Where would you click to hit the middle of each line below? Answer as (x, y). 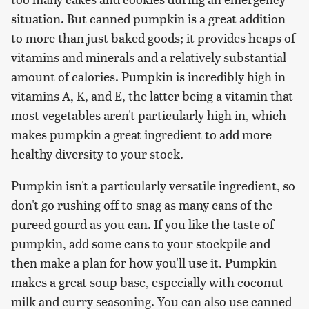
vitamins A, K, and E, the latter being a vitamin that (152, 96)
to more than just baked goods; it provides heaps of (153, 38)
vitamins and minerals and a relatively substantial (149, 57)
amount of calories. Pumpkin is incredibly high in (148, 77)
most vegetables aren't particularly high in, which (149, 115)
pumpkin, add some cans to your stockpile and (141, 243)
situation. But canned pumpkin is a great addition (148, 19)
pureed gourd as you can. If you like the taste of (142, 224)
